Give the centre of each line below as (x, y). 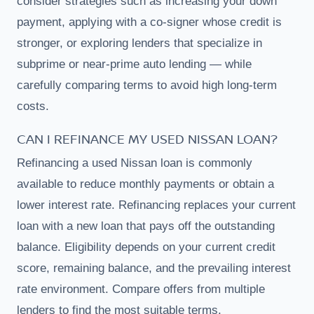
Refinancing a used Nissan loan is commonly (135, 163)
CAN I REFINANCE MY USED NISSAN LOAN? (147, 138)
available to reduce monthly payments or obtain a (145, 184)
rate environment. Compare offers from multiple (141, 289)
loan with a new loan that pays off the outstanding (146, 226)
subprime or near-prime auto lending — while (134, 64)
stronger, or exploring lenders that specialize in (139, 43)
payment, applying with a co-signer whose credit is (149, 22)
